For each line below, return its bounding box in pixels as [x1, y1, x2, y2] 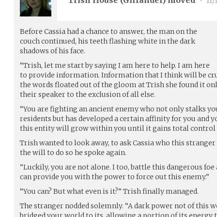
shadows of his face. [20, 46, 85, 55]
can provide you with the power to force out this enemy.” [20, 172, 209, 181]
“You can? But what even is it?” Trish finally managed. [20, 186, 199, 196]
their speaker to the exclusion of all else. [20, 90, 155, 99]
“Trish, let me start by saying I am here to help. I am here [20, 61, 210, 70]
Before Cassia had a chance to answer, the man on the [20, 27, 197, 36]
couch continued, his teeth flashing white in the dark [20, 36, 195, 46]
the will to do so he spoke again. [20, 148, 126, 157]
